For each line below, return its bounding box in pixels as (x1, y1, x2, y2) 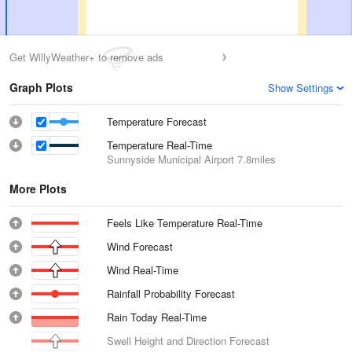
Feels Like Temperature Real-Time (107, 215, 263, 230)
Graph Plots (9, 79, 73, 95)
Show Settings (268, 80, 334, 95)
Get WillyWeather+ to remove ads (9, 49, 163, 64)
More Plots (9, 181, 67, 196)
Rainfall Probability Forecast (107, 286, 235, 301)
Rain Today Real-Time (107, 310, 207, 324)
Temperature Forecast (107, 114, 207, 129)
